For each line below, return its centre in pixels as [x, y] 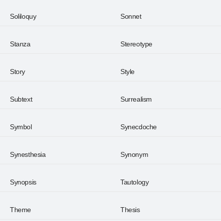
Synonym [134, 154]
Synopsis [23, 182]
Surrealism [136, 99]
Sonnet [131, 16]
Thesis [130, 210]
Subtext [21, 99]
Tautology [135, 182]
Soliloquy [23, 16]
